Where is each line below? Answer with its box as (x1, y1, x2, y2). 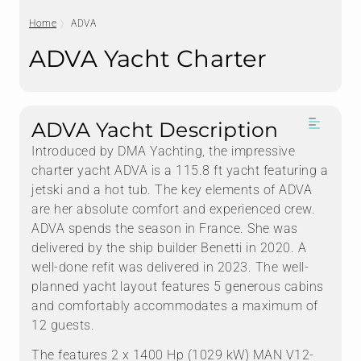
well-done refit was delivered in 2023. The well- (31, 259, 309, 276)
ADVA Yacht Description (31, 118, 279, 143)
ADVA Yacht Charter (29, 44, 268, 73)
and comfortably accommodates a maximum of (31, 298, 318, 314)
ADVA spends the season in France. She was (31, 221, 298, 237)
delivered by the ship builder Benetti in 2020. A (31, 240, 306, 256)
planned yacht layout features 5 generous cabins (31, 279, 324, 295)
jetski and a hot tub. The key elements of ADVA (31, 182, 312, 198)
